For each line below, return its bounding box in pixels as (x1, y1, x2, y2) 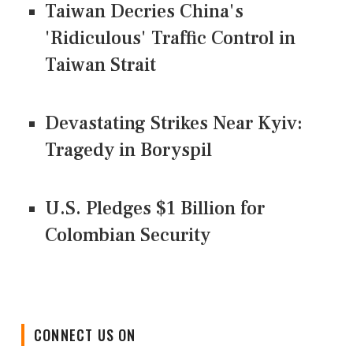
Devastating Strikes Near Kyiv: (45, 111, 303, 136)
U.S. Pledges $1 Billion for (45, 196, 265, 221)
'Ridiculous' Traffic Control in (45, 26, 295, 51)
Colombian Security (45, 223, 210, 248)
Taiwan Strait (45, 53, 156, 78)
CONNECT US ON (34, 312, 136, 333)
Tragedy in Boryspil (45, 138, 212, 163)
